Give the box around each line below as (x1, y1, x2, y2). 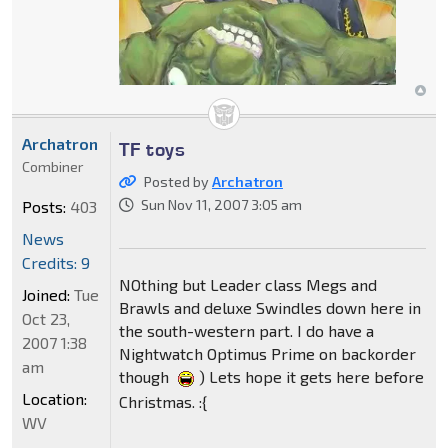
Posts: (22, 197, 66, 217)
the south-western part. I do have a (118, 321, 374, 341)
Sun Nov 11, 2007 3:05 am (140, 196, 302, 214)
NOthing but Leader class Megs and (118, 275, 377, 295)
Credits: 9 (22, 253, 90, 273)
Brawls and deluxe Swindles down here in (118, 298, 421, 318)
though (118, 367, 173, 387)
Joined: (22, 285, 70, 305)
